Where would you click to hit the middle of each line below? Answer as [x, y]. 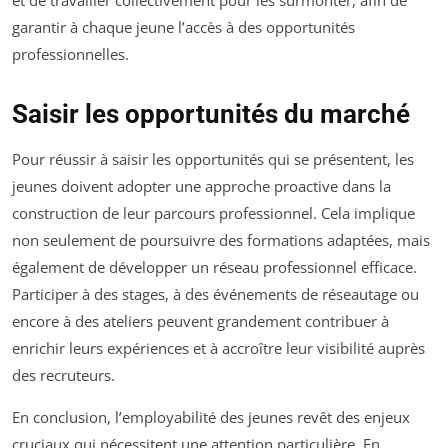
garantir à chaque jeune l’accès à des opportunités [183, 26]
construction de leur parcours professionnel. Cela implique [213, 212]
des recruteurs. [63, 374]
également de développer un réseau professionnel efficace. [214, 266]
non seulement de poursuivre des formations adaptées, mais [221, 239]
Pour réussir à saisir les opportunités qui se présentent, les [213, 158]
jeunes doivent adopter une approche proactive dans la [201, 185]
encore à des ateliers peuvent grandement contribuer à [200, 320]
